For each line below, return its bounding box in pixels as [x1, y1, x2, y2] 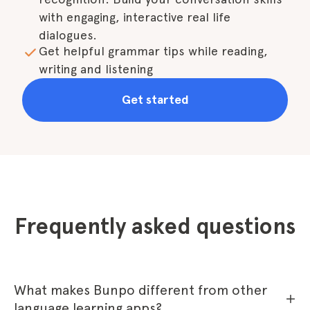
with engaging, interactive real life [39, 10, 230, 24]
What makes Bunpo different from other [14, 282, 267, 298]
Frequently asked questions [15, 213, 295, 240]
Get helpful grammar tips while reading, [39, 44, 268, 58]
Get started [121, 92, 189, 107]
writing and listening [39, 62, 153, 76]
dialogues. [39, 28, 97, 42]
